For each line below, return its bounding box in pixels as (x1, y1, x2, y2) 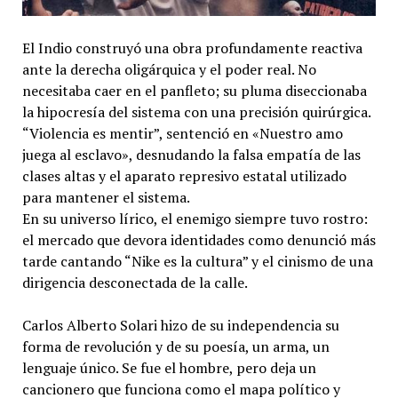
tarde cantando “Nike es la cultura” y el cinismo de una (21, 251, 373, 271)
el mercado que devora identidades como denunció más (21, 229, 376, 250)
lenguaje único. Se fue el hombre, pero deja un (21, 357, 316, 378)
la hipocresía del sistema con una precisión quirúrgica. (21, 101, 370, 122)
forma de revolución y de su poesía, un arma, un (21, 336, 330, 356)
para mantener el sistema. (21, 187, 190, 207)
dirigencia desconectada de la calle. (21, 272, 248, 292)
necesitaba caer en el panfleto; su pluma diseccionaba (21, 80, 367, 100)
